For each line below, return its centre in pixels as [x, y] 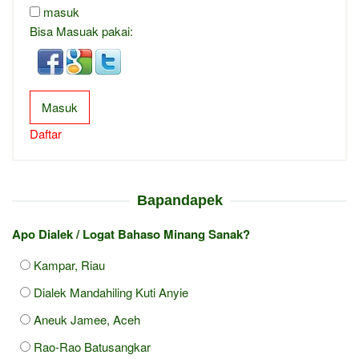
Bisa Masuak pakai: [81, 31]
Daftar [46, 134]
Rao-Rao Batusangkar [92, 347]
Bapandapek [179, 201]
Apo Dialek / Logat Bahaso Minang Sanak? [131, 234]
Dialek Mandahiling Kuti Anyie [111, 292]
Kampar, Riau [69, 265]
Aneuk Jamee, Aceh [87, 320]
